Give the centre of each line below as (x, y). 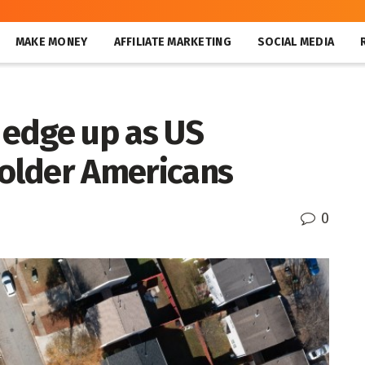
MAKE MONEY (51, 42)
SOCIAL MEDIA (296, 42)
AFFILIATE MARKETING (172, 42)
